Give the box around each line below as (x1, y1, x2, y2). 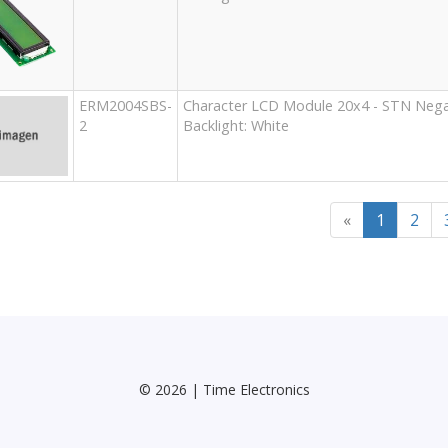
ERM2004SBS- (78, 96, 172, 116)
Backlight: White (182, 116, 289, 136)
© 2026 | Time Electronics (138, 379, 310, 399)
